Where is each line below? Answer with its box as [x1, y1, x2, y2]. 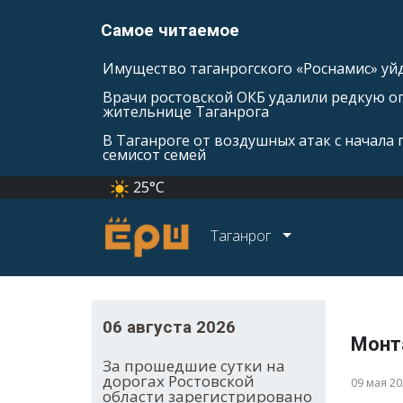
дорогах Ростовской [103, 371, 255, 392]
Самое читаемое [101, 20, 239, 40]
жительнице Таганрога [103, 102, 269, 121]
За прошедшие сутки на [103, 355, 285, 377]
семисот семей [103, 145, 206, 165]
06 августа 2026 [103, 317, 236, 338]
